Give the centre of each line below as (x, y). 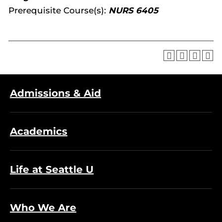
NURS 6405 (133, 10)
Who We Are (43, 208)
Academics (39, 131)
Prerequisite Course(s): (58, 10)
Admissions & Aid (55, 93)
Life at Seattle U (52, 169)
